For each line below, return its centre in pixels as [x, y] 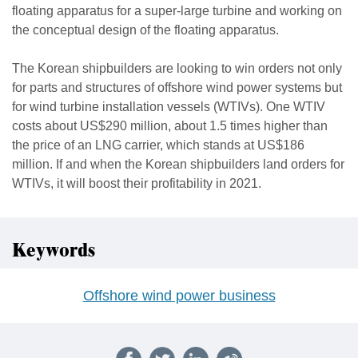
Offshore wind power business [179, 296]
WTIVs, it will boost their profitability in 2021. [137, 183]
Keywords [54, 251]
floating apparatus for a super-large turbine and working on [177, 11]
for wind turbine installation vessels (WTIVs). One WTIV [169, 107]
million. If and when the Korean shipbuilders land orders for [178, 164]
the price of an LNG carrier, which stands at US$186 [158, 145]
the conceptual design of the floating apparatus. [145, 30]
